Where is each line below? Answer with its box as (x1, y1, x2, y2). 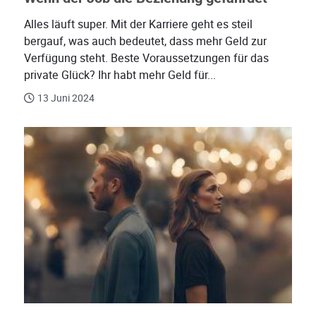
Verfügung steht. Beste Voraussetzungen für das (24, 50, 269, 67)
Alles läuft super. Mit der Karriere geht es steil (24, 16, 253, 33)
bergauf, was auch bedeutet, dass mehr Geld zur (24, 33, 267, 50)
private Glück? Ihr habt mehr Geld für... (24, 67, 216, 84)
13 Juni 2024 (37, 91, 95, 106)
